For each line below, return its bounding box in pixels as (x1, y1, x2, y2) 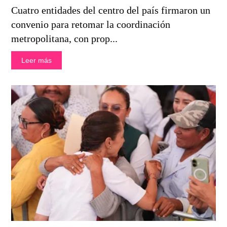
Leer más (21, 56, 52, 64)
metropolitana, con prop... (11, 32, 118, 44)
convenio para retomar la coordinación (11, 18, 171, 30)
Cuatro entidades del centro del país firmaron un (11, 4, 211, 16)
